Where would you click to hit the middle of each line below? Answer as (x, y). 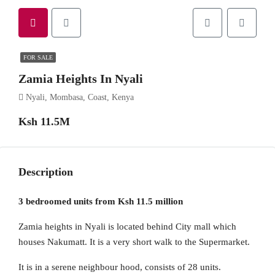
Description (46, 172)
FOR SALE (38, 57)
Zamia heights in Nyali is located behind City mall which (127, 227)
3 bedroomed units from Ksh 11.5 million (101, 201)
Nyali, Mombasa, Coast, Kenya (80, 97)
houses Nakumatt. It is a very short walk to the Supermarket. (134, 242)
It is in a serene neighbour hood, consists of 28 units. (120, 267)
